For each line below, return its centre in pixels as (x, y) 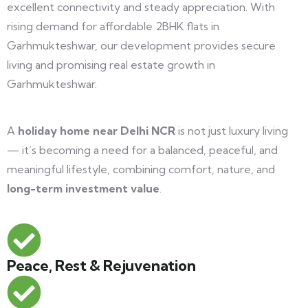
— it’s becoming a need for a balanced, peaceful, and (142, 150)
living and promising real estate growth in (111, 65)
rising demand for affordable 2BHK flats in (113, 26)
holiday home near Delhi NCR (97, 131)
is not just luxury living (232, 131)
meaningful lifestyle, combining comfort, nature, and (141, 169)
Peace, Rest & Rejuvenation (101, 266)
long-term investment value (83, 188)
